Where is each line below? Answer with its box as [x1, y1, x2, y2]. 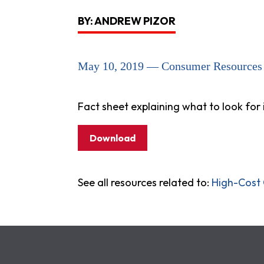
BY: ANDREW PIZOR [78, 14, 176, 28]
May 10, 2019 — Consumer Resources [78, 60, 262, 72]
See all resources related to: [78, 176, 212, 189]
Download [90, 132, 136, 144]
